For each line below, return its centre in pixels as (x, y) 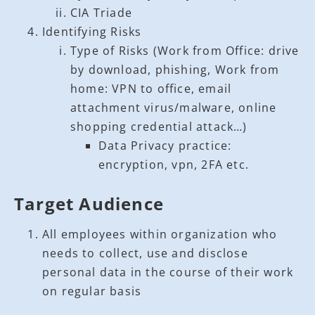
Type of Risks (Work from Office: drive (185, 50)
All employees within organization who (160, 234)
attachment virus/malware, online (174, 107)
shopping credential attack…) (159, 126)
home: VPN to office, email (151, 88)
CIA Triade (101, 12)
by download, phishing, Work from (175, 69)
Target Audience (89, 203)
